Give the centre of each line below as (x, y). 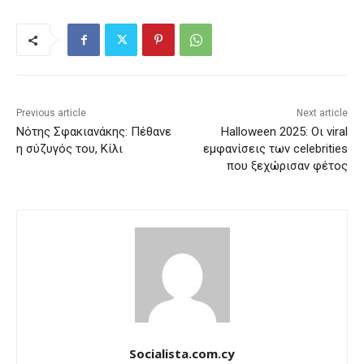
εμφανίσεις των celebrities (275, 149)
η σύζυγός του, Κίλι (69, 149)
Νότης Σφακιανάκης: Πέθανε (94, 132)
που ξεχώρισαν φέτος (287, 166)
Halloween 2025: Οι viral (284, 132)
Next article (322, 113)
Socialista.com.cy (182, 354)
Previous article (51, 113)
